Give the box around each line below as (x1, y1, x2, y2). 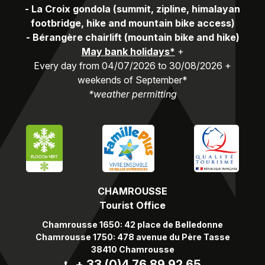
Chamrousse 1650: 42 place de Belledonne (42, 219, 223, 230)
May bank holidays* (81, 46, 175, 58)
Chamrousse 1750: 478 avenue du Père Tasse (35, 232, 230, 243)
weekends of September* (77, 74, 188, 86)
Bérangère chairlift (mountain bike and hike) (32, 31, 240, 44)
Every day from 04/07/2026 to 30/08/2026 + (34, 60, 231, 72)
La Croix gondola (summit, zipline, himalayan (31, 3, 240, 15)
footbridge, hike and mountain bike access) (30, 17, 235, 30)
